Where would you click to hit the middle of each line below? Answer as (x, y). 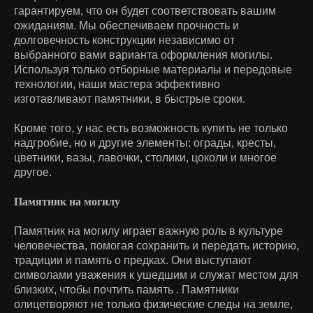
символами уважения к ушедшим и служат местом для (156, 275)
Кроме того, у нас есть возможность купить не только (151, 128)
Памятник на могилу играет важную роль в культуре (148, 231)
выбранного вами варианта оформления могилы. (143, 54)
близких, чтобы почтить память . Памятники (126, 289)
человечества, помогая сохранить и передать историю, (156, 245)
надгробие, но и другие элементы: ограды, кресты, (145, 143)
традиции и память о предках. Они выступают (133, 260)
